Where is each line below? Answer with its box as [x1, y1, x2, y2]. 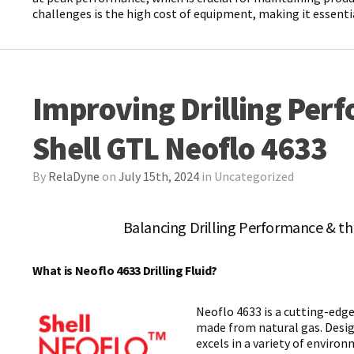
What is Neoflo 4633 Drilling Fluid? [32, 262, 218, 278]
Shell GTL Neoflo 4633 [32, 128, 328, 168]
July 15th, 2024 [119, 168, 200, 184]
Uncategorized [214, 168, 295, 184]
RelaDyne [48, 168, 100, 184]
